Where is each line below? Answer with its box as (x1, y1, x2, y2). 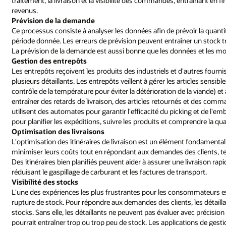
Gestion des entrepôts (12, 56, 87, 66)
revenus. (12, 6, 38, 16)
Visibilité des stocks (12, 177, 79, 187)
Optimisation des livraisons (12, 127, 105, 137)
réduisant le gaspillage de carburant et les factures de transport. (12, 167, 207, 177)
